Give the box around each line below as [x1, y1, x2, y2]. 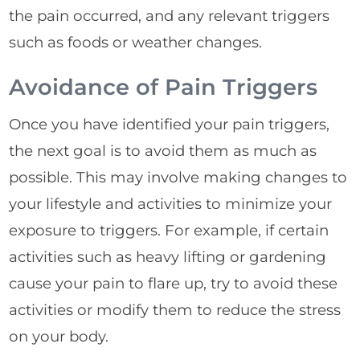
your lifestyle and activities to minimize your [9, 194, 333, 213]
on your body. [9, 326, 109, 346]
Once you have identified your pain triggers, [9, 114, 330, 133]
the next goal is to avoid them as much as [9, 141, 317, 160]
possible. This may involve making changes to [9, 167, 348, 186]
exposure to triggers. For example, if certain [9, 220, 329, 239]
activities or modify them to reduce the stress [9, 300, 342, 319]
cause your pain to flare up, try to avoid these [9, 273, 338, 292]
